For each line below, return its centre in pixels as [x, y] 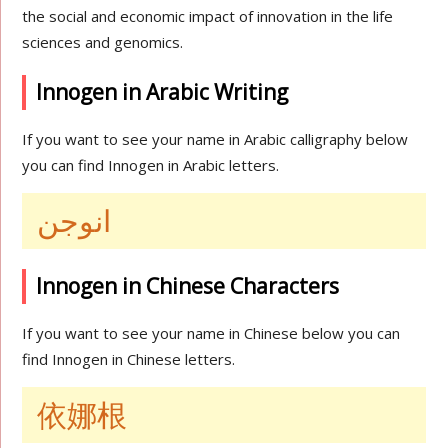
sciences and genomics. [103, 42]
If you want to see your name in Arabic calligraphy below [215, 139]
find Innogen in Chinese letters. [129, 359]
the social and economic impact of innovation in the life [208, 16]
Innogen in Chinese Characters [188, 286]
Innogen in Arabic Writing [162, 92]
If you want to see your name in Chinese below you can [211, 333]
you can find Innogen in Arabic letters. [151, 165]
